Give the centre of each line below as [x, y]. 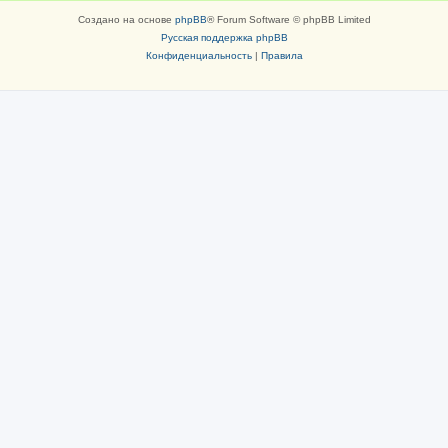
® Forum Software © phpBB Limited [288, 19]
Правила [281, 55]
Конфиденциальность [198, 55]
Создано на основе [126, 19]
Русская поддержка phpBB [224, 37]
